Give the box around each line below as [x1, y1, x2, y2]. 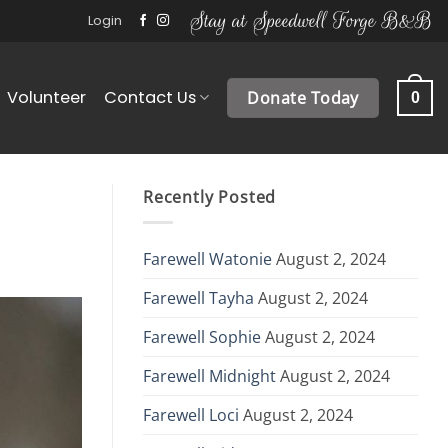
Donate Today [247, 86, 359, 109]
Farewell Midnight [143, 365, 276, 388]
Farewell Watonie [143, 248, 272, 271]
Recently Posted [143, 186, 277, 208]
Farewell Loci [143, 404, 239, 427]
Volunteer [6, 85, 86, 109]
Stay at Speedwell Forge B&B [189, 6, 433, 35]
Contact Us [103, 85, 196, 109]
